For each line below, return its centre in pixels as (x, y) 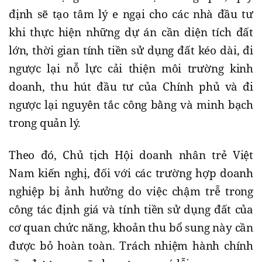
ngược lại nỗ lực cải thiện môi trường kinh (131, 69)
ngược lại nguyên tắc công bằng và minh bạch (131, 105)
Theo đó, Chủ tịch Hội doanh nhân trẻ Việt (131, 155)
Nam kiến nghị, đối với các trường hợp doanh (131, 173)
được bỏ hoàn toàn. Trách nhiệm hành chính (131, 246)
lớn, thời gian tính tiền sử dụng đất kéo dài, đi (131, 51)
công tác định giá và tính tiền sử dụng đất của (131, 210)
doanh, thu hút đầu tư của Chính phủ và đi (131, 87)
